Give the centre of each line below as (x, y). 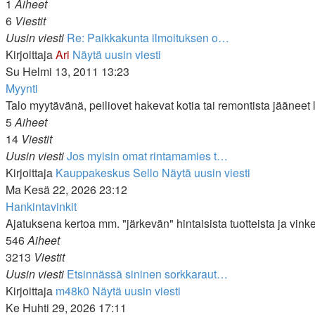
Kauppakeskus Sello (107, 173)
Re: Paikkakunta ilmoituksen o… (148, 38)
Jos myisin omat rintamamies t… (147, 156)
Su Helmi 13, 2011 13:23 (67, 71)
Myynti (22, 88)
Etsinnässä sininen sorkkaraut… (147, 274)
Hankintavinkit (41, 206)
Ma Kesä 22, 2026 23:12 (66, 189)
